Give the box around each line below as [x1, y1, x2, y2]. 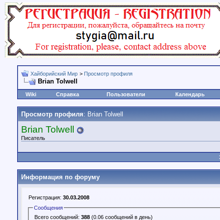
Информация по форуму [21, 173, 100, 181]
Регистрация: [28, 194, 63, 200]
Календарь [175, 91, 205, 97]
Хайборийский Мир [30, 71, 78, 77]
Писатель [21, 135, 45, 141]
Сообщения [34, 205, 63, 211]
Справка [55, 91, 79, 97]
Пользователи [107, 91, 145, 97]
